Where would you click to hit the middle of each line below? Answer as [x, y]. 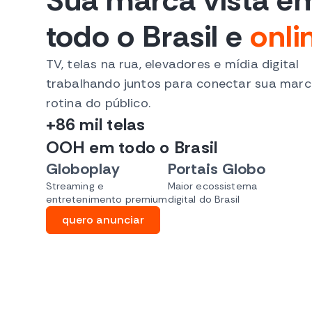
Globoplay [83, 169]
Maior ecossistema [212, 186]
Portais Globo [217, 169]
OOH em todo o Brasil [132, 148]
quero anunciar [103, 220]
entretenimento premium [107, 200]
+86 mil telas [95, 125]
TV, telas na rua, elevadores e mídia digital [172, 64]
